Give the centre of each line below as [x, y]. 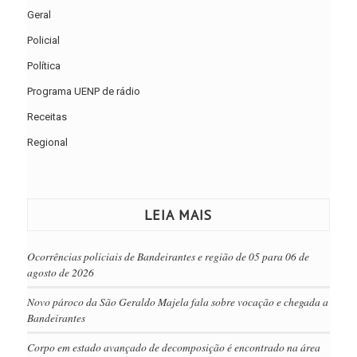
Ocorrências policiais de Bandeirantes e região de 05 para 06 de [168, 256]
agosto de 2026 [60, 272]
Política [43, 65]
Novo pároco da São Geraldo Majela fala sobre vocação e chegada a [177, 301]
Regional [47, 142]
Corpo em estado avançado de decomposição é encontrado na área [173, 347]
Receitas [47, 116]
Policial [43, 40]
